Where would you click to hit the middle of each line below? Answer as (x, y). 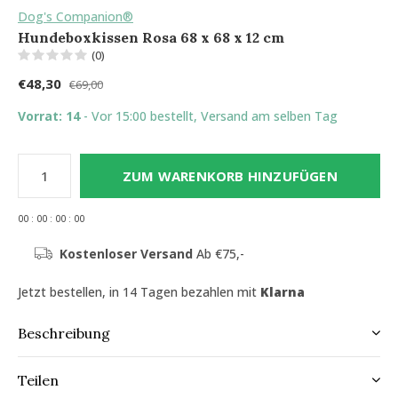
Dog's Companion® (76, 16)
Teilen (38, 380)
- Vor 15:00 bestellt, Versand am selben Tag (211, 116)
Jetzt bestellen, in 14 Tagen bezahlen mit (139, 292)
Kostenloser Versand (126, 254)
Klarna (283, 292)
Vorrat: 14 (51, 116)
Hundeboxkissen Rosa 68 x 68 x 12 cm (151, 37)
